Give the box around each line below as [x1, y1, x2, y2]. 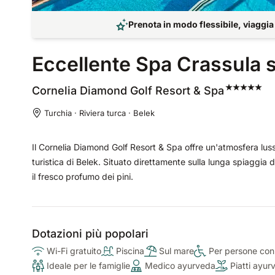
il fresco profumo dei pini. [32, 171, 133, 182]
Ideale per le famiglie [47, 260, 130, 271]
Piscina [116, 246, 144, 256]
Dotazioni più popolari [32, 227, 149, 240]
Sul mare [159, 246, 194, 256]
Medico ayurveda [145, 260, 215, 271]
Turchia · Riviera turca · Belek [44, 108, 155, 118]
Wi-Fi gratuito [47, 246, 101, 256]
